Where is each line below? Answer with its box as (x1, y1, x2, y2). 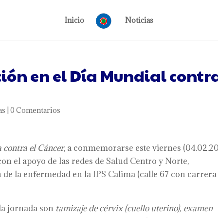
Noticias (125, 16, 153, 25)
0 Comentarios (10, 106, 61, 115)
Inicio (65, 16, 85, 25)
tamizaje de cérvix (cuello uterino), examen (55, 203, 213, 214)
